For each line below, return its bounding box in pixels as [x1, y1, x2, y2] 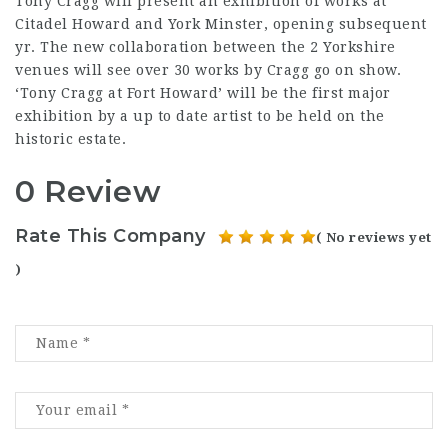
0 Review [15, 172, 161, 210]
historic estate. [15, 130, 126, 147]
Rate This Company [15, 225, 206, 247]
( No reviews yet [315, 230, 432, 245]
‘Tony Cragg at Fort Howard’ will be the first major [15, 84, 391, 101]
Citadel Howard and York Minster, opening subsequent [15, 15, 427, 32]
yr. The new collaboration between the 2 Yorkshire [15, 38, 396, 55]
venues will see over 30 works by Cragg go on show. [15, 61, 401, 78]
